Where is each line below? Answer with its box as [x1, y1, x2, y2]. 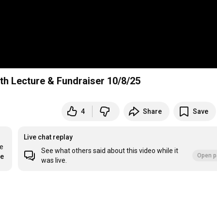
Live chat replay [24, 133, 73, 141]
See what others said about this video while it [41, 147, 179, 155]
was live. [41, 156, 67, 165]
